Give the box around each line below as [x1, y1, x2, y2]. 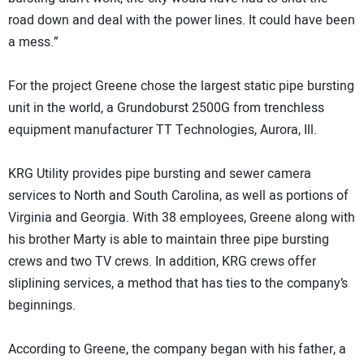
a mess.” [8, 32, 58, 53]
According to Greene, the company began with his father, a [8, 340, 346, 360]
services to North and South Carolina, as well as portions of [8, 186, 349, 206]
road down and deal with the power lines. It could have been [8, 11, 355, 31]
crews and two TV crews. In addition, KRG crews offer [8, 252, 316, 272]
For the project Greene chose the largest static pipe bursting [8, 76, 354, 97]
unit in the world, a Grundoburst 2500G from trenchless [8, 98, 324, 119]
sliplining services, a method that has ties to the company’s [8, 274, 348, 294]
